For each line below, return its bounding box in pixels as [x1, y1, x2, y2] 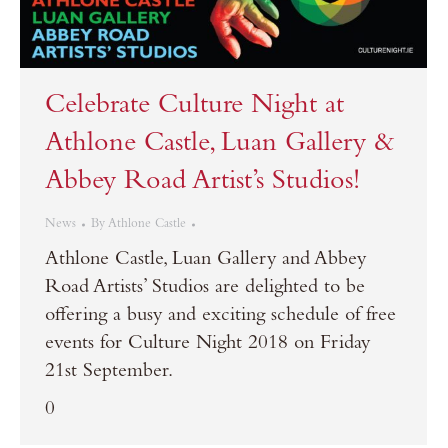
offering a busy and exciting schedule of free [45, 307, 396, 328]
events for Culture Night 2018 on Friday [45, 335, 370, 356]
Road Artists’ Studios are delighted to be [45, 279, 365, 300]
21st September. [45, 363, 173, 384]
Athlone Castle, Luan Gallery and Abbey [45, 251, 366, 272]
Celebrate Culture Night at [45, 93, 344, 122]
